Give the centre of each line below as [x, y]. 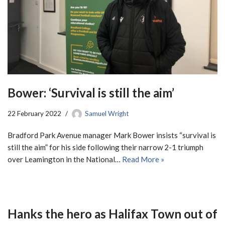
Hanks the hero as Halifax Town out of [113, 213]
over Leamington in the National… [65, 159]
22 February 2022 [34, 113]
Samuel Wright [107, 113]
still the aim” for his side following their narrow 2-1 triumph [105, 147]
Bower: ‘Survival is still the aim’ [91, 92]
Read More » [143, 159]
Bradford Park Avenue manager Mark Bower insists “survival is [112, 135]
